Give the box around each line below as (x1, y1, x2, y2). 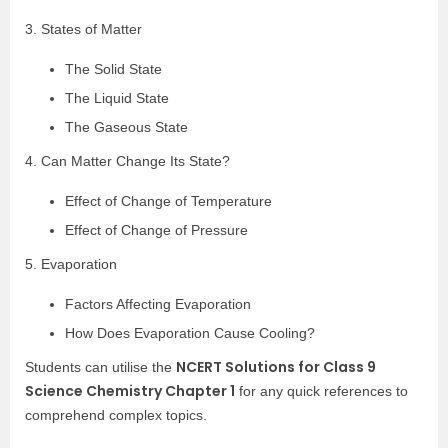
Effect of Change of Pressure (65, 221, 248, 238)
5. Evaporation (25, 255, 117, 272)
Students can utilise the (25, 358, 176, 375)
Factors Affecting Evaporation (65, 295, 251, 312)
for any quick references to (235, 382, 408, 399)
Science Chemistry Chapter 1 (25, 380, 235, 401)
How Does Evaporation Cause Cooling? (65, 324, 315, 341)
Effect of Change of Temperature (65, 192, 272, 209)
